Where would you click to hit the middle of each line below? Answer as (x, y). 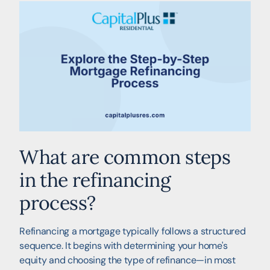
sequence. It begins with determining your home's (124, 245)
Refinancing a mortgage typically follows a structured (133, 231)
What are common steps (125, 157)
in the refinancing (95, 180)
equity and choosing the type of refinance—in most (127, 260)
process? (58, 202)
